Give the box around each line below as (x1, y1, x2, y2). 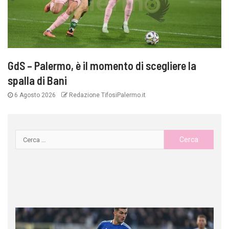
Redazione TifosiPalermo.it (67, 91, 146, 99)
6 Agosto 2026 (13, 91, 57, 99)
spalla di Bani (8, 74, 67, 87)
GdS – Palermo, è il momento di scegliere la (8, 59, 196, 73)
